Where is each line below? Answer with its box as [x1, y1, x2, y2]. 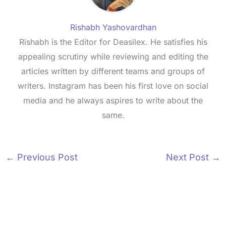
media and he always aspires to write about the [23, 95, 203, 106]
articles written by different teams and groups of [21, 66, 205, 77]
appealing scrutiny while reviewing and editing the [18, 51, 208, 62]
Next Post [166, 152, 212, 163]
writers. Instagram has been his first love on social [18, 81, 208, 91]
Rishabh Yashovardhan [70, 22, 156, 33]
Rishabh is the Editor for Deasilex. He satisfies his [19, 37, 207, 47]
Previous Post [14, 152, 78, 163]
